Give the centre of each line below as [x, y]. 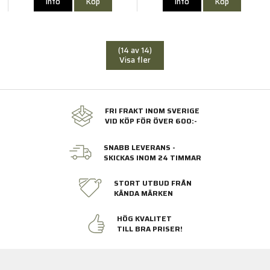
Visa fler [135, 60]
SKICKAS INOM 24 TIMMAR [152, 158]
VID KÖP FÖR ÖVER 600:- [151, 121]
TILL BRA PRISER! [149, 229]
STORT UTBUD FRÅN [153, 183]
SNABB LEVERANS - [139, 148]
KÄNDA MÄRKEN [143, 193]
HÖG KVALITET [144, 219]
